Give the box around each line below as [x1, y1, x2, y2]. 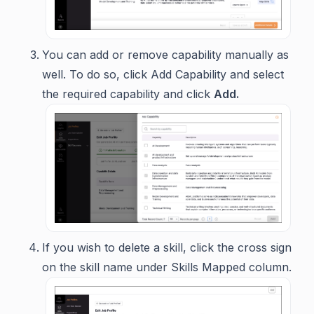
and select [230, 67, 284, 82]
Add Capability [151, 67, 230, 82]
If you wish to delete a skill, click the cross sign [42, 240, 292, 255]
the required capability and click [42, 87, 214, 102]
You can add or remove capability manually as [42, 48, 289, 62]
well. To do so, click [42, 67, 151, 82]
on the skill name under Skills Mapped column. [42, 260, 295, 275]
